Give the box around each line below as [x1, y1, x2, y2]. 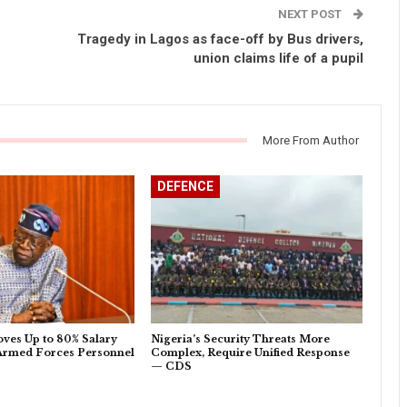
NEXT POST [278, 7, 344, 22]
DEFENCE [157, 179, 214, 194]
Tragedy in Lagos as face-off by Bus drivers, [77, 31, 363, 48]
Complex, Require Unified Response [151, 346, 351, 360]
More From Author [263, 134, 359, 148]
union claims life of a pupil [194, 50, 363, 67]
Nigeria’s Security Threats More [151, 333, 331, 346]
